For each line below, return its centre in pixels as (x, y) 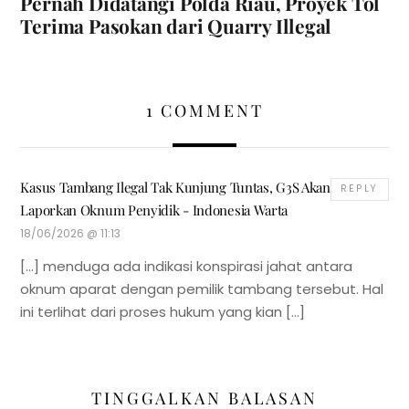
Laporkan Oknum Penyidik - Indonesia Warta (154, 210)
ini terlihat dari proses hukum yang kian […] (163, 311)
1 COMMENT (204, 111)
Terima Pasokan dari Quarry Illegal (176, 26)
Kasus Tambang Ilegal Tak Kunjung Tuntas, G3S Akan (175, 188)
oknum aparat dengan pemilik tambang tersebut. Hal (202, 288)
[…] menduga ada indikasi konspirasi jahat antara (187, 266)
